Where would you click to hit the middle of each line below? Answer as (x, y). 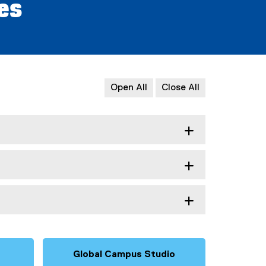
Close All (180, 88)
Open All (129, 88)
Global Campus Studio (124, 254)
